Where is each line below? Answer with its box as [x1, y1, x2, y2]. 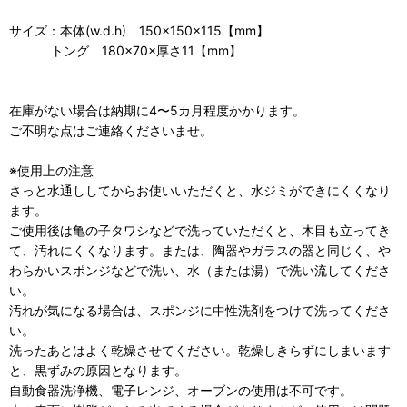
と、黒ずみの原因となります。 [9, 362, 187, 378]
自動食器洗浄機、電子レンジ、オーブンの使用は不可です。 [9, 382, 352, 398]
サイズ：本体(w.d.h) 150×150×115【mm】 [9, 23, 269, 38]
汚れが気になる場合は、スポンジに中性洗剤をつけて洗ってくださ [9, 303, 391, 318]
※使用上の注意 [9, 163, 94, 178]
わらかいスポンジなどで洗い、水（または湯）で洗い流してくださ [9, 263, 391, 278]
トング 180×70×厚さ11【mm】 [9, 43, 242, 58]
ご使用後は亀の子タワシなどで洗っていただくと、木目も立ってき [9, 223, 391, 238]
